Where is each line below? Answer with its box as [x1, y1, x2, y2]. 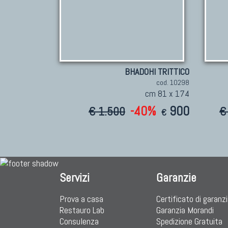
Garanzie [156, 170, 196, 186]
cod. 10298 [156, 78, 189, 88]
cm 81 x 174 [145, 88, 189, 100]
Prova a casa [60, 193, 103, 205]
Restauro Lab [60, 204, 104, 216]
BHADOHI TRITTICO [125, 66, 189, 78]
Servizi [60, 170, 90, 186]
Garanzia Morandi [156, 204, 214, 216]
